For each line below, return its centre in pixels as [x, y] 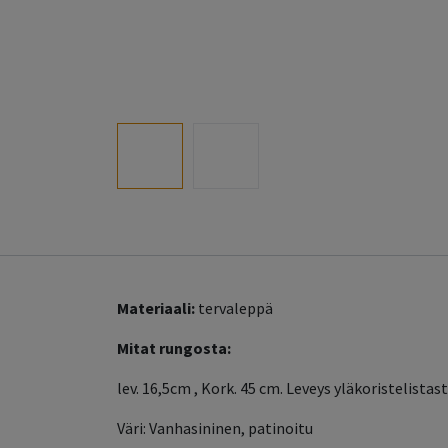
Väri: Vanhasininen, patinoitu [215, 428]
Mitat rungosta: [174, 348]
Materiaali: [157, 308]
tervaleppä [235, 308]
